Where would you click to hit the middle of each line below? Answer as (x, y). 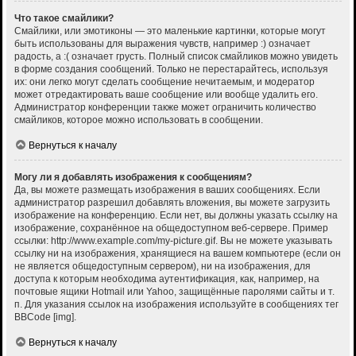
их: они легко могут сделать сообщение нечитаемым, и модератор (164, 82)
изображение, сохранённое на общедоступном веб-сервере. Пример (171, 228)
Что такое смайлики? (64, 19)
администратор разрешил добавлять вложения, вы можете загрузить (172, 203)
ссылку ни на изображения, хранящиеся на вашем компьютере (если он (178, 254)
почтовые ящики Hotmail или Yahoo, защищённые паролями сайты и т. (174, 292)
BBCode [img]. (45, 317)
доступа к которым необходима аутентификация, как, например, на (167, 279)
